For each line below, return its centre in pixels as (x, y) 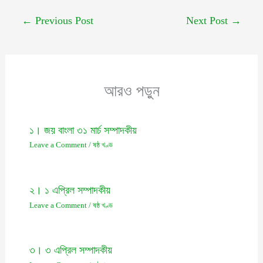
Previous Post (63, 20)
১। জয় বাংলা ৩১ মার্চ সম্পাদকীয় (83, 130)
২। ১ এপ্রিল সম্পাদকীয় (70, 190)
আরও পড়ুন (131, 91)
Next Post (208, 20)
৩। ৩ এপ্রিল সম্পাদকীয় (70, 250)
